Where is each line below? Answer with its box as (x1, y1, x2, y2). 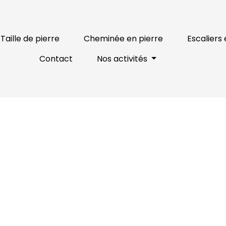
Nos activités (96, 52, 149, 65)
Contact (39, 52, 73, 65)
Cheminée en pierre (83, 32, 163, 44)
